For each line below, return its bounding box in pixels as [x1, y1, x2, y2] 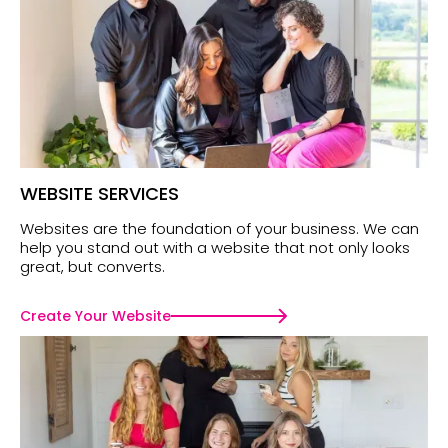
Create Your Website [20, 306, 171, 327]
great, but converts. [20, 256, 165, 278]
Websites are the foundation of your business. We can [20, 218, 419, 240]
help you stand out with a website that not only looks [20, 237, 410, 259]
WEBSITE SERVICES [20, 181, 179, 207]
